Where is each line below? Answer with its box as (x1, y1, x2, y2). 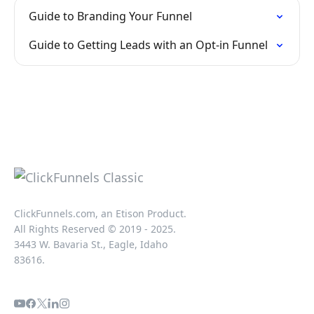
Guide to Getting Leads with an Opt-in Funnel (29, 37, 268, 53)
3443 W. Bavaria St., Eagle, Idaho (14, 238, 168, 251)
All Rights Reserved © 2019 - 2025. (14, 222, 176, 235)
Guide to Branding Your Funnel (29, 8, 192, 24)
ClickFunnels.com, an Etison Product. (14, 207, 186, 220)
